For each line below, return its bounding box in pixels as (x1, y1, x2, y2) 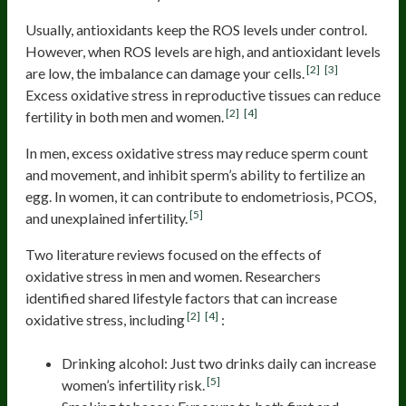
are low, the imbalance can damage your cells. (25, 63, 304, 82)
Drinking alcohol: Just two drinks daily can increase (62, 353, 376, 372)
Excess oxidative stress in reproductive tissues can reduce (25, 85, 381, 103)
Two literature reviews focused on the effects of (25, 245, 322, 263)
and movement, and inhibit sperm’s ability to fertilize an (25, 165, 365, 183)
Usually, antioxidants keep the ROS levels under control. (25, 20, 367, 38)
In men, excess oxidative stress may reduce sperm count (25, 143, 368, 161)
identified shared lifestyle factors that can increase (25, 288, 337, 306)
